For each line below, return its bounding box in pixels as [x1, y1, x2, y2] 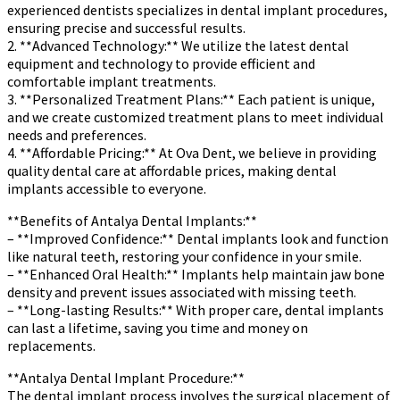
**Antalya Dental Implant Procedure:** [7, 368, 245, 387]
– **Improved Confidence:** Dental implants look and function [7, 229, 388, 247]
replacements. [7, 336, 96, 354]
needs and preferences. [7, 125, 146, 144]
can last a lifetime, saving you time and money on [7, 318, 308, 337]
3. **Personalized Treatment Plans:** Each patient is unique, [7, 89, 375, 108]
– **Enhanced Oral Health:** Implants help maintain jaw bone [7, 264, 385, 283]
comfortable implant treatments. [7, 71, 216, 90]
